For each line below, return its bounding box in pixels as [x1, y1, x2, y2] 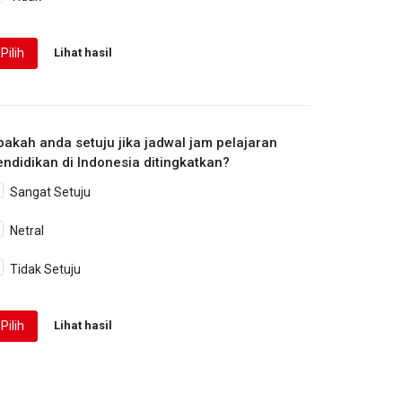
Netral [10, 223, 45, 239]
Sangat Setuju [10, 185, 92, 200]
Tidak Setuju [10, 262, 82, 277]
